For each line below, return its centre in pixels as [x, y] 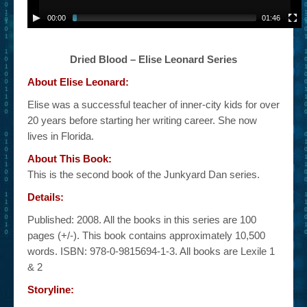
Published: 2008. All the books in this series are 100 [142, 220]
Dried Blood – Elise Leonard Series [153, 59]
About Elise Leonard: [78, 82]
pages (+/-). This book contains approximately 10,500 [146, 235]
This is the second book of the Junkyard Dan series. [144, 174]
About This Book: [70, 159]
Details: [46, 197]
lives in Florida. [61, 136]
